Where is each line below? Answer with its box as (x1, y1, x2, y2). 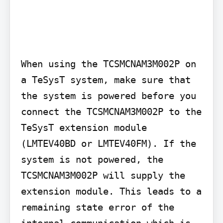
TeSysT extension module (20, 121, 147, 133)
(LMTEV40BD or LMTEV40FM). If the (20, 137, 196, 149)
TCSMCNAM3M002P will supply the (20, 169, 185, 181)
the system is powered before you (20, 90, 196, 101)
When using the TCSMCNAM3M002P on (20, 58, 196, 69)
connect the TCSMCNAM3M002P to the (20, 106, 202, 117)
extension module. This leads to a (20, 185, 202, 197)
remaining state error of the (20, 201, 174, 213)
